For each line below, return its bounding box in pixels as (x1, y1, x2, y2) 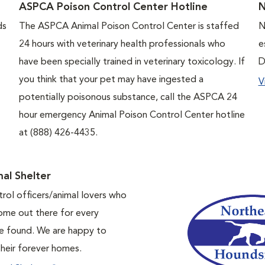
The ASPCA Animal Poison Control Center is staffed (18, 21, 239, 31)
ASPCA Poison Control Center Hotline (18, 1, 208, 12)
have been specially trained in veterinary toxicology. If (18, 57, 245, 67)
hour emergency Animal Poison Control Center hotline (18, 110, 245, 120)
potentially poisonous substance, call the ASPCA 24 (18, 92, 237, 102)
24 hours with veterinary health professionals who (18, 39, 225, 49)
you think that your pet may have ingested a (18, 75, 203, 85)
